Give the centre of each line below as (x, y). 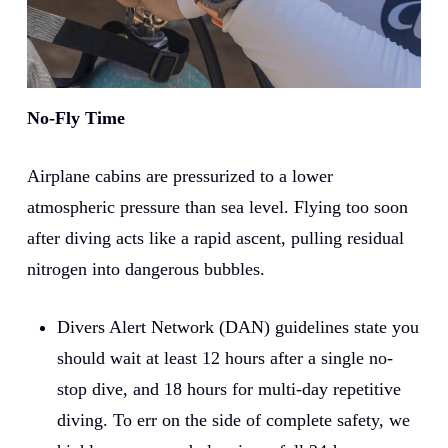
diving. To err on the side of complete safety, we (233, 420)
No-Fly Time (75, 118)
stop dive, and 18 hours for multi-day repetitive (228, 389)
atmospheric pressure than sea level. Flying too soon (217, 207)
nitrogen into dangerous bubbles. (145, 269)
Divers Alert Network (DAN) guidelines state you (237, 327)
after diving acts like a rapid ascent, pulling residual (215, 238)
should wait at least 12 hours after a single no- (224, 358)
